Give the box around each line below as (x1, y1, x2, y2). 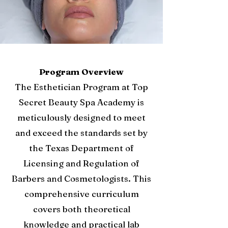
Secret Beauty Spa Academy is (19, 97, 144, 107)
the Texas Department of (29, 142, 134, 153)
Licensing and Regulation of (23, 158, 139, 168)
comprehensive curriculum (24, 188, 139, 199)
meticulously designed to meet (17, 112, 146, 123)
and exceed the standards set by (15, 127, 148, 138)
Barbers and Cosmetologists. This (12, 173, 151, 184)
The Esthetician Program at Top (15, 81, 148, 92)
